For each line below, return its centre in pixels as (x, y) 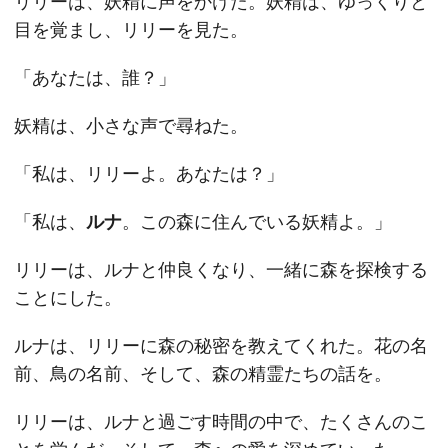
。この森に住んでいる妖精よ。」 (257, 221)
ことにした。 (68, 297)
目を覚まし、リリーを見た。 (131, 29)
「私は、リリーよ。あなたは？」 (149, 173)
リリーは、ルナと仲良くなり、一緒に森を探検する (221, 269)
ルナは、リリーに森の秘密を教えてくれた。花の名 (221, 345)
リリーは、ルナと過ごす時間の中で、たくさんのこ (221, 421)
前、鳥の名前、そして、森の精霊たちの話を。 (203, 373)
